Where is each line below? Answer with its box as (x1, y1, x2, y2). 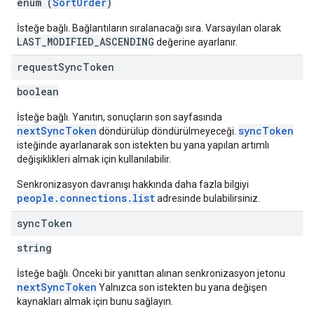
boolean (17, 85, 59, 98)
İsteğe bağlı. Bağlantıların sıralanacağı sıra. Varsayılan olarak (17, 22, 281, 34)
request (17, 60, 58, 74)
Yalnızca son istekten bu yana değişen (97, 282, 267, 293)
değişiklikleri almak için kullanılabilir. (17, 153, 171, 165)
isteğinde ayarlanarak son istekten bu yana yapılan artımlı (17, 139, 269, 151)
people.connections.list (17, 191, 155, 205)
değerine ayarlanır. (154, 36, 238, 48)
